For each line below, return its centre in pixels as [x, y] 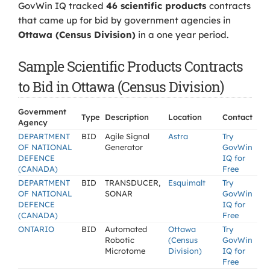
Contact [237, 117]
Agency [33, 122]
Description [127, 117]
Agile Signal [127, 136]
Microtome [125, 251]
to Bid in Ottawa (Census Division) [121, 87]
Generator [124, 147]
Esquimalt [187, 183]
